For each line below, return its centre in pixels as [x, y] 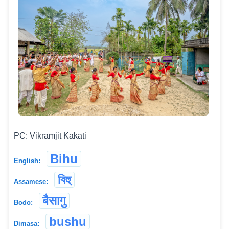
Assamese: [31, 182]
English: [27, 161]
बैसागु [54, 201]
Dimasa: [27, 224]
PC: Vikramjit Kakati [50, 136]
